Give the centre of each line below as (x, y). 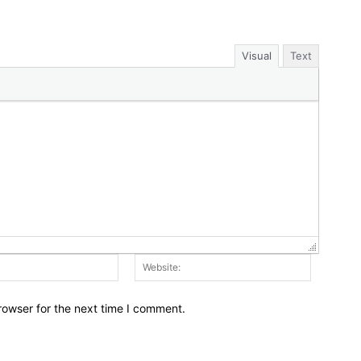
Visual (257, 55)
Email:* (136, 261)
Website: (332, 261)
